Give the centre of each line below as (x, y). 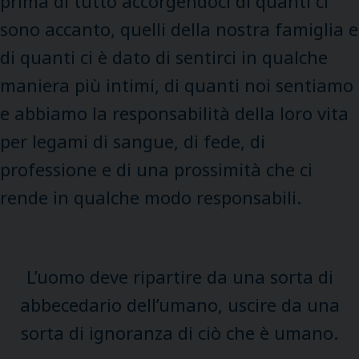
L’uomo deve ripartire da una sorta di (179, 276)
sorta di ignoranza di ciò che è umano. (179, 332)
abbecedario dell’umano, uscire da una (179, 304)
